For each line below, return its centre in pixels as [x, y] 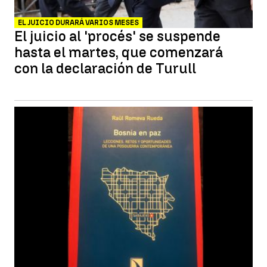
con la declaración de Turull [105, 68]
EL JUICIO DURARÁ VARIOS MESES [78, 23]
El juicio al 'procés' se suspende [117, 36]
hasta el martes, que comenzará [119, 52]
